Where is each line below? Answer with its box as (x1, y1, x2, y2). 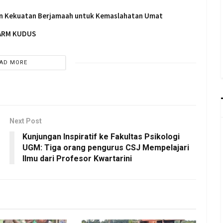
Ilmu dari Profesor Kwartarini (22, 154, 132, 164)
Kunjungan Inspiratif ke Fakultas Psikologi (22, 132, 180, 142)
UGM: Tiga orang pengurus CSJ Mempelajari (22, 143, 189, 153)
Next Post (9, 117, 42, 125)
